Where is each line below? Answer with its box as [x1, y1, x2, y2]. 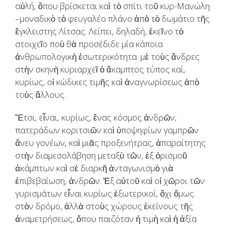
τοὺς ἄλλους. [15, 89, 66, 101]
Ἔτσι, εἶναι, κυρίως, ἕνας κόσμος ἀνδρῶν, [15, 111, 177, 124]
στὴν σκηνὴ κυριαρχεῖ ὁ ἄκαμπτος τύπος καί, [15, 63, 185, 75]
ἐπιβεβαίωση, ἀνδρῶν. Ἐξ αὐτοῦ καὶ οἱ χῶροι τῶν [15, 175, 205, 187]
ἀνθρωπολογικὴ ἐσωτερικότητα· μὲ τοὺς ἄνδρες [15, 51, 200, 63]
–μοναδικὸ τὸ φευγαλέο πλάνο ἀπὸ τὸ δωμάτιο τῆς [15, 13, 210, 25]
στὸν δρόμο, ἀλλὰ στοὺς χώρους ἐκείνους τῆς [15, 200, 193, 212]
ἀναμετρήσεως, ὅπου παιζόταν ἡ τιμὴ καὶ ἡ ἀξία [15, 213, 197, 225]
